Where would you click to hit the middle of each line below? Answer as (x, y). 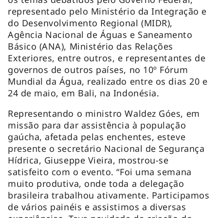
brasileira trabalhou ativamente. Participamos (109, 195)
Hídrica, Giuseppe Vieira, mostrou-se (88, 160)
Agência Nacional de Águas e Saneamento (100, 34)
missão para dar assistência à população (97, 125)
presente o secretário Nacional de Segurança (106, 148)
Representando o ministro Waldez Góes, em (104, 113)
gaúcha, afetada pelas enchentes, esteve (97, 136)
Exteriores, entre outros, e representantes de (107, 58)
